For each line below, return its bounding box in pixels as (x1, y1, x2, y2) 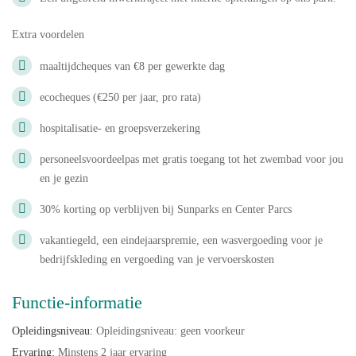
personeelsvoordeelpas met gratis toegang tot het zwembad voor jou (40, 153, 343, 165)
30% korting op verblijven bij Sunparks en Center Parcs (40, 203, 292, 215)
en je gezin (40, 172, 88, 184)
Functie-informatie (12, 292, 142, 312)
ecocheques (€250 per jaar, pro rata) (40, 91, 201, 103)
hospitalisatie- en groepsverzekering (40, 122, 200, 134)
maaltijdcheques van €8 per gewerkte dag (40, 60, 225, 72)
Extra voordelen (12, 29, 84, 41)
